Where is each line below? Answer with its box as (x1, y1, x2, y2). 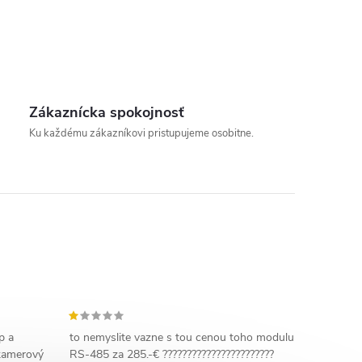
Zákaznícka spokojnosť (29, 103, 185, 122)
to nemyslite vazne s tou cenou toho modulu (69, 330, 294, 345)
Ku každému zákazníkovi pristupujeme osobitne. (29, 126, 255, 141)
